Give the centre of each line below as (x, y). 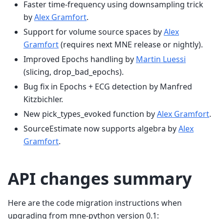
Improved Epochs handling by (80, 59)
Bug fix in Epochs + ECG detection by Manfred (108, 86)
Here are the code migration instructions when (95, 203)
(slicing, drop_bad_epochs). (74, 72)
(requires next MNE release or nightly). (131, 44)
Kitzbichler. (43, 99)
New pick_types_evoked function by (90, 114)
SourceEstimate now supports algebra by (101, 128)
